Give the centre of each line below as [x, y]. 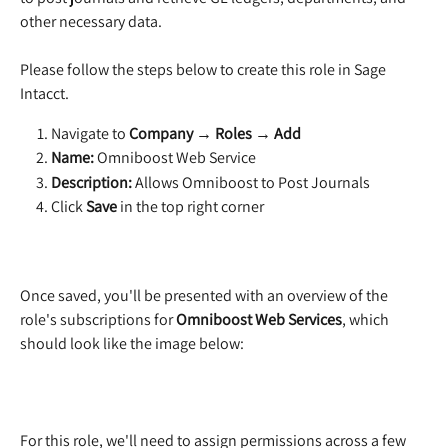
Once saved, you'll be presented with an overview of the [205, 296]
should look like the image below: [132, 344]
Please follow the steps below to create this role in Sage [204, 69]
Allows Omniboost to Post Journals [251, 182]
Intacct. [44, 93]
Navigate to [90, 133]
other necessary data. [91, 21]
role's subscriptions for [98, 320]
